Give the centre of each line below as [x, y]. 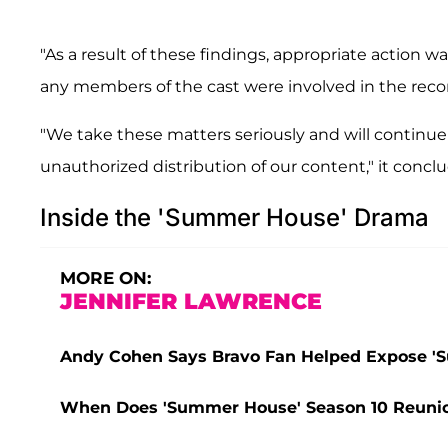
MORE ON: [105, 277]
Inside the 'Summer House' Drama [234, 217]
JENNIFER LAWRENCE [191, 301]
